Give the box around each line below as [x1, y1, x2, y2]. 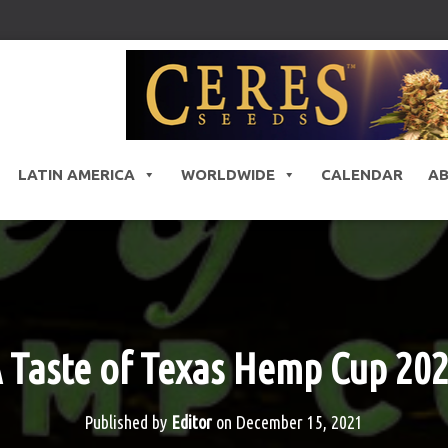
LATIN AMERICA [17, 166, 135, 184]
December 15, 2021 [236, 412, 364, 433]
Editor [171, 412, 213, 433]
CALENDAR [320, 166, 403, 184]
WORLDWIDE [180, 166, 275, 184]
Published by [84, 412, 172, 433]
